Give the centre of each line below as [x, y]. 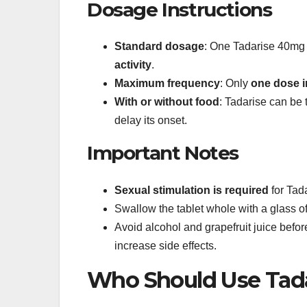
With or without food [167, 102]
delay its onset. [151, 121]
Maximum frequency [167, 84]
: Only [235, 84]
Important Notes [163, 153]
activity [133, 65]
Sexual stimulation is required [192, 190]
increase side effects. [165, 245]
